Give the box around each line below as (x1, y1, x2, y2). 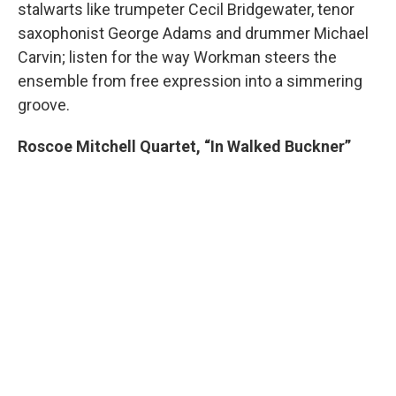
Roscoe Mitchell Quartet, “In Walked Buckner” (18, 137, 351, 156)
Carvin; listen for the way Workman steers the (18, 48, 337, 67)
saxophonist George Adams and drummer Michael (18, 24, 369, 43)
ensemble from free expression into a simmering (18, 72, 362, 91)
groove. (18, 95, 70, 115)
